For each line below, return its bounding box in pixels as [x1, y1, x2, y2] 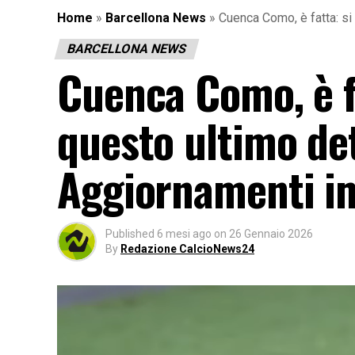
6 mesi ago [157, 227, 212, 240]
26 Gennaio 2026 [229, 227, 313, 240]
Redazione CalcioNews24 [120, 242, 254, 255]
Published [105, 227, 155, 240]
